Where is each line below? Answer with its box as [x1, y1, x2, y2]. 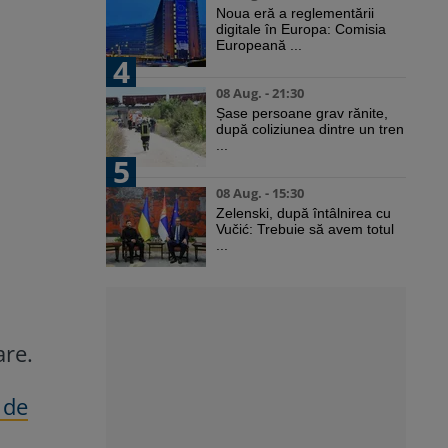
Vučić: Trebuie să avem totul [216, 221, 394, 238]
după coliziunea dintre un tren [216, 121, 404, 138]
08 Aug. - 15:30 [216, 184, 304, 203]
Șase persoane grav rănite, [216, 105, 388, 122]
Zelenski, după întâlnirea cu [216, 205, 391, 222]
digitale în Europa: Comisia [216, 21, 386, 38]
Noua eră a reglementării [216, 5, 374, 22]
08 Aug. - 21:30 [216, 84, 304, 103]
